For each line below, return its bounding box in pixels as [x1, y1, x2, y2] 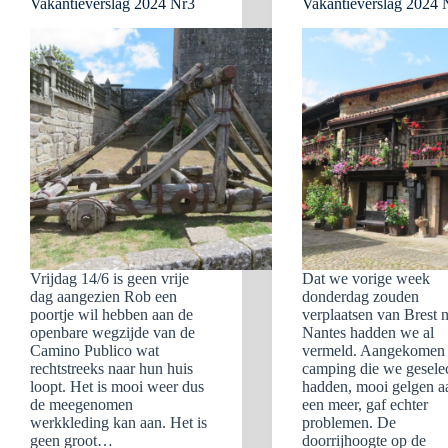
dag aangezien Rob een [30, 288, 177, 305]
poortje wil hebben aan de [30, 306, 193, 323]
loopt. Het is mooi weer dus [30, 378, 204, 395]
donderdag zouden [302, 288, 420, 305]
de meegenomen [30, 396, 133, 413]
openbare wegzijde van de [30, 324, 195, 341]
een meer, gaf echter [302, 396, 429, 413]
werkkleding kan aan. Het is [30, 414, 207, 431]
